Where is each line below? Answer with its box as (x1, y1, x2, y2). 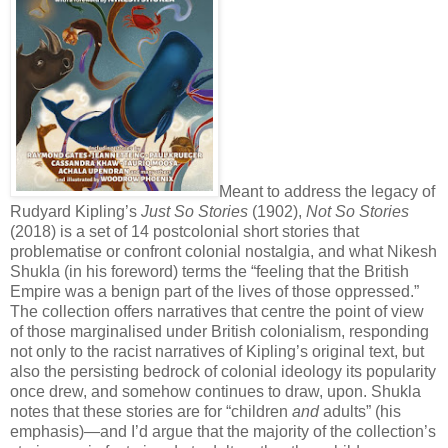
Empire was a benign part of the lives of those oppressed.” (10, 283, 419, 301)
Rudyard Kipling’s (10, 203, 141, 221)
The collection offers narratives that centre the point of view (10, 303, 424, 321)
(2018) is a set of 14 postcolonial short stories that (10, 223, 359, 241)
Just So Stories (141, 203, 248, 221)
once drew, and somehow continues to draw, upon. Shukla (10, 383, 421, 401)
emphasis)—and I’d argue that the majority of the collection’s (10, 423, 436, 441)
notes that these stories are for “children (10, 403, 292, 421)
